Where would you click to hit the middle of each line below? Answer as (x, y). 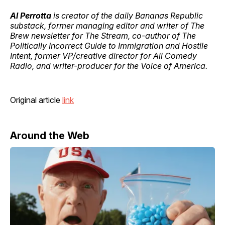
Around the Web (50, 135)
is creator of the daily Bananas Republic (127, 15)
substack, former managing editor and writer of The (107, 25)
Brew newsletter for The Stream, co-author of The (103, 35)
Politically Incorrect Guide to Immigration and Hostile (109, 45)
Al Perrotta (31, 15)
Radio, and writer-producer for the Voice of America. (109, 66)
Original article (36, 100)
